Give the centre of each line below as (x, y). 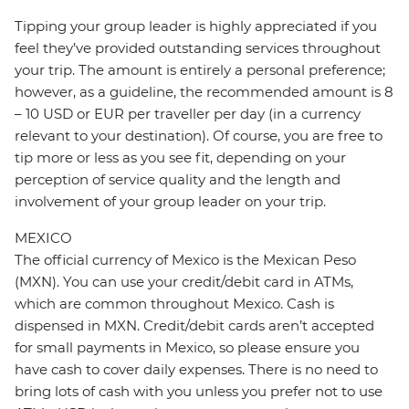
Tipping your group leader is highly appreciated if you (196, 26)
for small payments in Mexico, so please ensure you (187, 348)
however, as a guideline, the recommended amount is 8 (204, 92)
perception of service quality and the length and (178, 180)
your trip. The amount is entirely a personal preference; (200, 70)
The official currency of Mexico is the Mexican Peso (185, 260)
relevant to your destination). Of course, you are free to (199, 136)
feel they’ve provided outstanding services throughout (198, 48)
